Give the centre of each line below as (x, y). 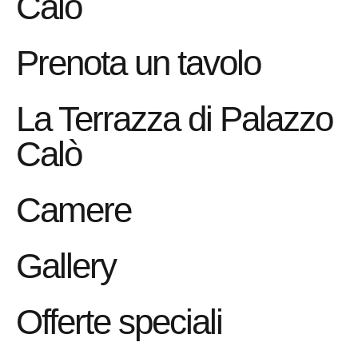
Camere (74, 209)
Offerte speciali (119, 321)
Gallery (66, 265)
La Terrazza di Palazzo (174, 118)
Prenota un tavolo (138, 62)
